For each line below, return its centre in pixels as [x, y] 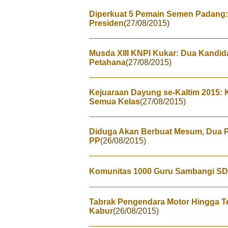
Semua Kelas [115, 102]
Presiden [106, 23]
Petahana [107, 62]
